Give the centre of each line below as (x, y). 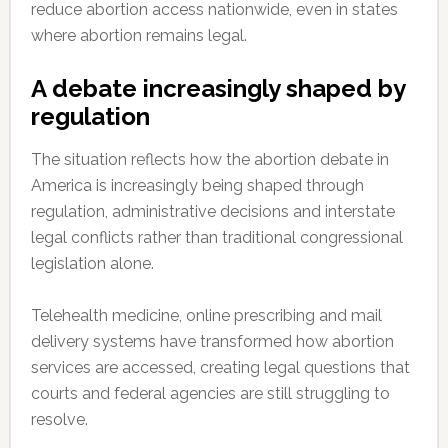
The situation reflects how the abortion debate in (209, 159)
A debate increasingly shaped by (217, 88)
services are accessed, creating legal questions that (220, 367)
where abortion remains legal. (138, 35)
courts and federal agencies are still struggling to (210, 393)
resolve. (59, 419)
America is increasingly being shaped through (197, 185)
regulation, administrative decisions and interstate (212, 211)
